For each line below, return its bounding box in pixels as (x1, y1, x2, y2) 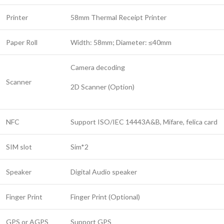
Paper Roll (6, 38, 37, 46)
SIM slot (6, 142, 32, 151)
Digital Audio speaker (70, 167, 137, 176)
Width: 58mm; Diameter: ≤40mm (70, 38, 171, 46)
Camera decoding (70, 63, 125, 71)
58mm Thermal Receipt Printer (70, 13, 166, 21)
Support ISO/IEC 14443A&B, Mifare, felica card (70, 117, 217, 126)
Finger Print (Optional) (70, 192, 140, 201)
